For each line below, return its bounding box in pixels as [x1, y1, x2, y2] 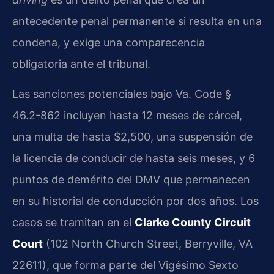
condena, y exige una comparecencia [12, 35, 205, 49]
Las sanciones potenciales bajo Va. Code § [12, 87, 231, 100]
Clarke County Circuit [135, 215, 251, 229]
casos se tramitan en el [12, 215, 135, 229]
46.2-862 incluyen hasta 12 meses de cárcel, [12, 108, 242, 122]
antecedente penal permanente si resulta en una [12, 14, 262, 28]
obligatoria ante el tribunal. [12, 57, 150, 70]
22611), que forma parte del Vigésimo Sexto [12, 258, 239, 272]
